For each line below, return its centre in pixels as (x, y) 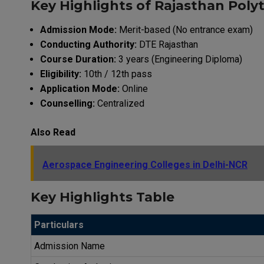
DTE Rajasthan (167, 44)
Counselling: (67, 103)
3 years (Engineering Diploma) (179, 59)
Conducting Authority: (88, 44)
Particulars (59, 225)
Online (134, 88)
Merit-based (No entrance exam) (185, 29)
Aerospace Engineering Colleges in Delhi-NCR (145, 164)
